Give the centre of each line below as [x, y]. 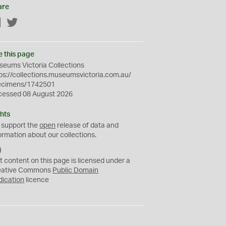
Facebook [18, 23]
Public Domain [76, 171]
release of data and [87, 126]
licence [37, 180]
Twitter [29, 23]
